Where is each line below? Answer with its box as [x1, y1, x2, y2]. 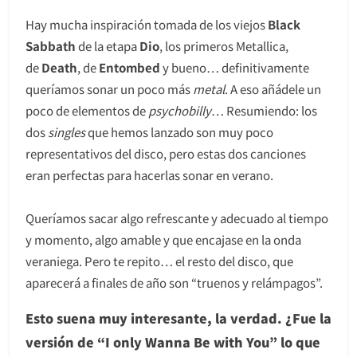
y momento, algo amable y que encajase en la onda [25, 230, 301, 248]
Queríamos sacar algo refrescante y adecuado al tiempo [25, 209, 328, 226]
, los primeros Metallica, [159, 37, 288, 54]
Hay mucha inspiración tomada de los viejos [25, 15, 268, 33]
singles [48, 123, 85, 140]
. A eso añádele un [225, 80, 321, 97]
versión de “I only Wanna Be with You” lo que [25, 331, 320, 351]
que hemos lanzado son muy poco [85, 123, 273, 140]
